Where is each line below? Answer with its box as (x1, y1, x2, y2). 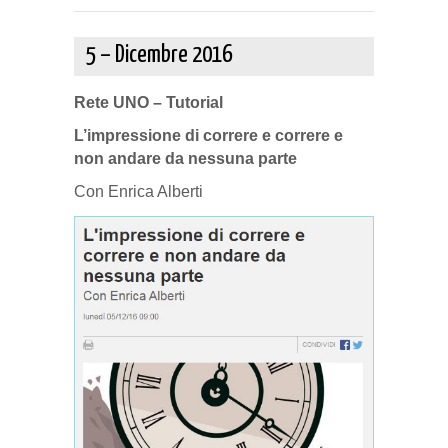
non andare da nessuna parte (74, 150, 297, 167)
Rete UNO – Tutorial (74, 94, 223, 111)
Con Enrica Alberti (74, 183, 203, 200)
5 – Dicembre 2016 (86, 44, 232, 67)
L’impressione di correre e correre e (74, 127, 343, 144)
